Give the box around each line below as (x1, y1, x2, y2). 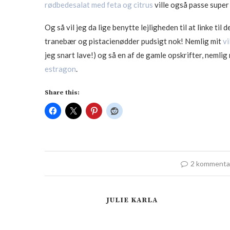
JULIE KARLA (106, 195, 158, 205)
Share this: (45, 88, 80, 97)
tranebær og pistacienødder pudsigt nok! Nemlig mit (45, 36, 223, 46)
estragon (45, 64, 76, 73)
